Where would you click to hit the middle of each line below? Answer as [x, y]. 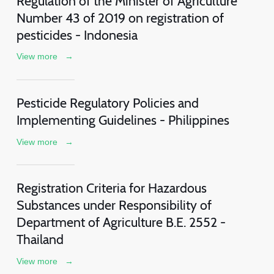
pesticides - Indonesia [77, 35]
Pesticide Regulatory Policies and [107, 102]
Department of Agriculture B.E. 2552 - [121, 222]
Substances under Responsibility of [114, 205]
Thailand [40, 239]
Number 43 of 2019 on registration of [120, 17]
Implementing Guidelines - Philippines [123, 120]
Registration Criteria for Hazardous [111, 187]
